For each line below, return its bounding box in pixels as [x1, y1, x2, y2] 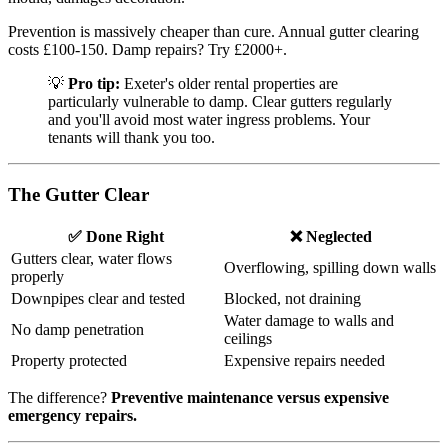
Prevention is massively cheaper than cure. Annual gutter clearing [8, 23, 419, 41]
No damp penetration [11, 320, 144, 338]
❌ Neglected [289, 227, 372, 245]
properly [11, 267, 64, 285]
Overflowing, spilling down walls [224, 258, 436, 276]
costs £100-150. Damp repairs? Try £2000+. [8, 41, 287, 59]
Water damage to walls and [224, 311, 394, 329]
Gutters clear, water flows [11, 249, 172, 267]
